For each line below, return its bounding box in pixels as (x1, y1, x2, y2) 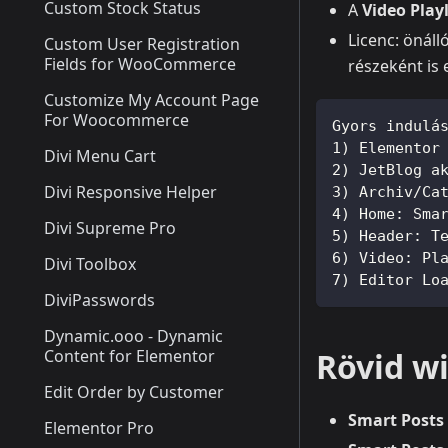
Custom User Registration (44, 33, 240, 55)
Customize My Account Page (44, 89, 259, 111)
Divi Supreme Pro (44, 217, 176, 239)
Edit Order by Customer (44, 381, 224, 403)
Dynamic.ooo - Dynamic (44, 325, 223, 347)
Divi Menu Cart (44, 145, 156, 167)
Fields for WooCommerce (44, 53, 236, 75)
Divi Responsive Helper (44, 181, 217, 203)
